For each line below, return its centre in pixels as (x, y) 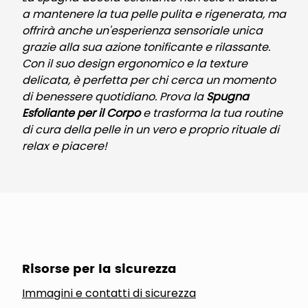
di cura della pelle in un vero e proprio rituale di (151, 130)
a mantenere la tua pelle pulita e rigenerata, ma (154, 14)
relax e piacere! (65, 146)
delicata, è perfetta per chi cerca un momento (149, 80)
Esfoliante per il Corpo (81, 113)
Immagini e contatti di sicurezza (109, 293)
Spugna (228, 97)
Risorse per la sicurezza (99, 269)
